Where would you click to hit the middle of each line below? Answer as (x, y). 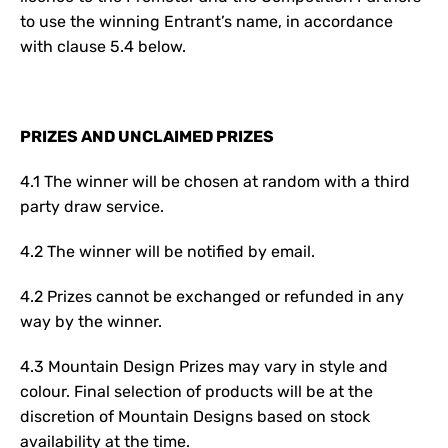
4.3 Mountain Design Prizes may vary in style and (204, 366)
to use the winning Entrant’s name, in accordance (206, 21)
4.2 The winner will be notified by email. (167, 251)
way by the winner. (91, 321)
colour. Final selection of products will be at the (196, 391)
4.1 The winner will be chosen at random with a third (215, 181)
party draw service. (94, 206)
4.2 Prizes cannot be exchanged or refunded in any (212, 296)
